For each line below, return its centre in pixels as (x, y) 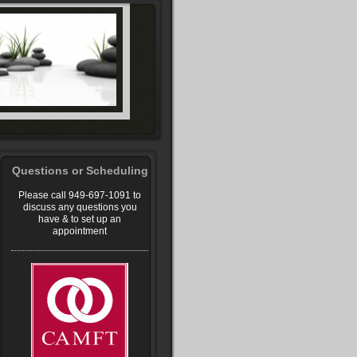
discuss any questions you (80, 207)
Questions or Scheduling (80, 171)
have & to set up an (80, 219)
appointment (80, 231)
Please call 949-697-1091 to (80, 195)
